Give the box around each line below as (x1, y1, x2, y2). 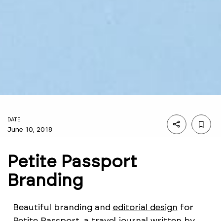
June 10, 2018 (7, 125, 52, 134)
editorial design (112, 202, 178, 213)
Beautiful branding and (12, 202, 113, 213)
